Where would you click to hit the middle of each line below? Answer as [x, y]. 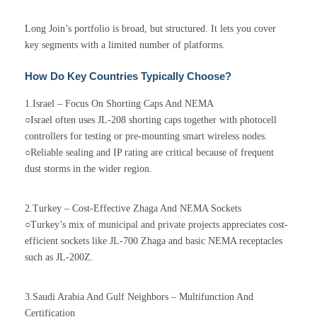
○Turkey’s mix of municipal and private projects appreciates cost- [156, 225]
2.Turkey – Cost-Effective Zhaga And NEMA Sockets [133, 209]
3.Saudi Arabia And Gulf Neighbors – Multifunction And [139, 297]
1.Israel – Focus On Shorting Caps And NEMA [119, 104]
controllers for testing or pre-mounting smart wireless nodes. [146, 137]
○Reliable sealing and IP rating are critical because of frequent [149, 153]
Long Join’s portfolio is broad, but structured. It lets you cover [150, 29]
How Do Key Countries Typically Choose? [128, 76]
